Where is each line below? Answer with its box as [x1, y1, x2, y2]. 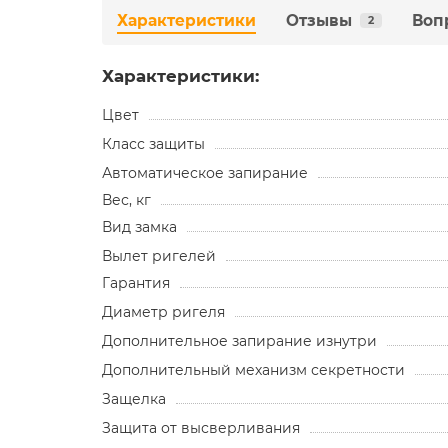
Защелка [102, 389, 166, 408]
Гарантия [102, 273, 170, 292]
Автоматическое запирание [102, 163, 308, 182]
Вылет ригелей [102, 246, 216, 265]
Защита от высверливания [102, 418, 300, 437]
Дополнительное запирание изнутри [102, 331, 377, 350]
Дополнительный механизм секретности [102, 360, 405, 379]
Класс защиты [102, 134, 205, 153]
